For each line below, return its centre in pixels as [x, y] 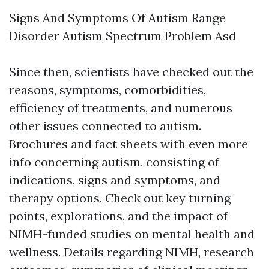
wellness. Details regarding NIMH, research [131, 252]
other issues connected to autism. [105, 126]
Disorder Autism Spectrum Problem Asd [122, 36]
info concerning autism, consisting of [114, 162]
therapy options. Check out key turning [120, 198]
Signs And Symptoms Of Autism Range [117, 18]
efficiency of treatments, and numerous [121, 108]
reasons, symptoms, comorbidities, [107, 90]
